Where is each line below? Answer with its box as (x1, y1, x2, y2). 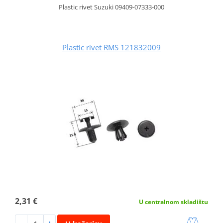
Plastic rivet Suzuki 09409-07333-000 (59, 2, 164, 12)
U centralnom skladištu (139, 198, 209, 207)
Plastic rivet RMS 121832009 (62, 42, 161, 53)
